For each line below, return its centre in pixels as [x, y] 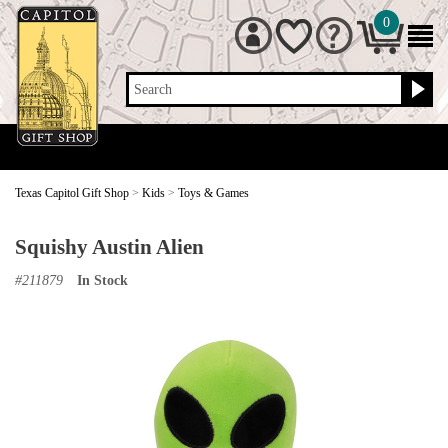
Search [153, 89]
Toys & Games [213, 193]
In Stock [102, 280]
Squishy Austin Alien [109, 246]
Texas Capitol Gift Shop [72, 193]
